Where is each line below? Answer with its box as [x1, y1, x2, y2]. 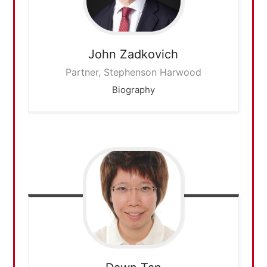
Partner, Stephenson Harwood [65, 66, 201, 79]
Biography [111, 84, 155, 96]
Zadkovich [120, 47, 179, 62]
